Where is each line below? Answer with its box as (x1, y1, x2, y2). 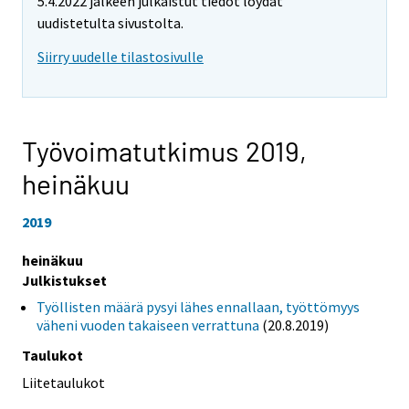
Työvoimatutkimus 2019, (22, 133, 307, 167)
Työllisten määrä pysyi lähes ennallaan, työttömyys (37, 297, 360, 316)
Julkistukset (22, 270, 107, 289)
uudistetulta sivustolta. (37, 14, 184, 33)
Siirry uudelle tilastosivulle (37, 47, 204, 66)
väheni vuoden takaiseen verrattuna (37, 315, 259, 334)
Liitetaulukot (22, 373, 105, 393)
